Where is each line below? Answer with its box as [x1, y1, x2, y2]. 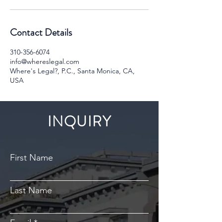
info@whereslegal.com [10, 57, 79, 66]
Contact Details [10, 25, 72, 40]
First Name [10, 152, 53, 163]
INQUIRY [47, 111, 111, 132]
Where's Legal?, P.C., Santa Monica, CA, [10, 66, 135, 75]
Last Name [10, 185, 52, 196]
